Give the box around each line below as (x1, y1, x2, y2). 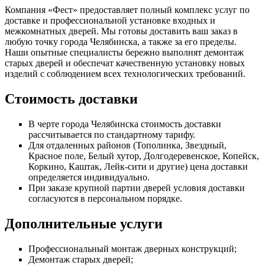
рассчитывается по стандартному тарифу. (28, 129, 195, 140)
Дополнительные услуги (5, 215, 163, 231)
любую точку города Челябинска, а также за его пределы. (5, 37, 237, 47)
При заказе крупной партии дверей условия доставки (28, 182, 245, 193)
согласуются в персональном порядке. (28, 193, 182, 203)
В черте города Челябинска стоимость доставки (28, 118, 221, 129)
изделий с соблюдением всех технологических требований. (5, 69, 245, 79)
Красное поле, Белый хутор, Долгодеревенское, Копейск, (28, 150, 259, 161)
